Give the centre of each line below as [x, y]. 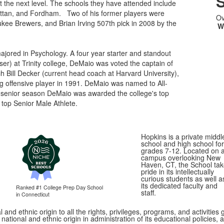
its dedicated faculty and [179, 185]
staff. [148, 192]
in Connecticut [32, 194]
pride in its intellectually [177, 171]
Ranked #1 [29, 187]
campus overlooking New [180, 157]
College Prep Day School [73, 187]
